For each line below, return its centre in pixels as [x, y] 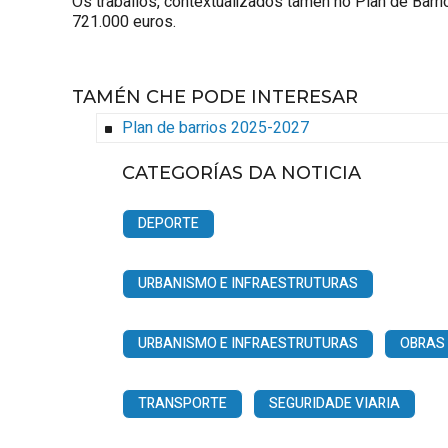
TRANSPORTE [182, 404]
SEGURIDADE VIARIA [334, 404]
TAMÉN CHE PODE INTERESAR [215, 97]
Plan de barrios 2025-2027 [215, 128]
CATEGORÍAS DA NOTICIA [241, 173]
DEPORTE [168, 224]
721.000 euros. [124, 21]
